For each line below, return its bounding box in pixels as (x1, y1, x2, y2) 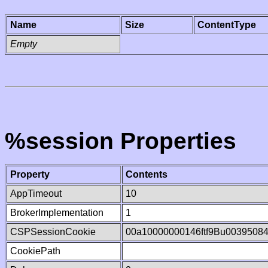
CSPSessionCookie (10, 227, 96, 237)
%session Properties (5, 128, 236, 154)
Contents (126, 169, 167, 179)
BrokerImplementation (10, 208, 103, 218)
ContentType (197, 20, 256, 30)
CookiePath (10, 246, 60, 256)
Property (10, 169, 50, 179)
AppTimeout (10, 188, 62, 199)
